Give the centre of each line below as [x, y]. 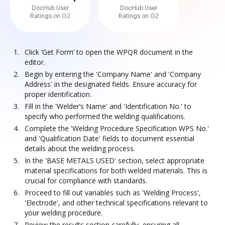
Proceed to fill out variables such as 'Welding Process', [113, 193]
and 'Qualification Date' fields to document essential [109, 138]
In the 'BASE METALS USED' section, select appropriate [115, 160]
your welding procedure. [64, 213]
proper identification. [58, 94]
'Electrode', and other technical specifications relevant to [116, 203]
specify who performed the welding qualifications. [105, 116]
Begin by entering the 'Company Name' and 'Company [113, 74]
